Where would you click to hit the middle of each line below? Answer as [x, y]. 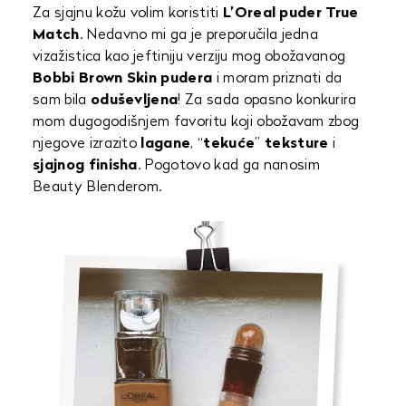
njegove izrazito [87, 144]
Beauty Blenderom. [97, 188]
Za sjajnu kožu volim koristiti [126, 14]
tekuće [229, 144]
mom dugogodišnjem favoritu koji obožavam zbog [196, 122]
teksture [296, 144]
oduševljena [134, 101]
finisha [113, 166]
